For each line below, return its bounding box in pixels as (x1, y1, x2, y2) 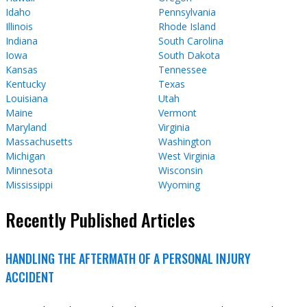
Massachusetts (5, 134, 73, 148)
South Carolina (158, 34, 223, 47)
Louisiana (5, 91, 48, 105)
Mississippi (5, 177, 53, 191)
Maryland (5, 120, 47, 134)
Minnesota (5, 163, 53, 177)
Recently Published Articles (5, 206, 195, 234)
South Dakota (158, 48, 220, 62)
